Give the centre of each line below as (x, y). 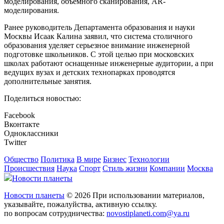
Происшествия (29, 168)
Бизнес (115, 159)
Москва (200, 168)
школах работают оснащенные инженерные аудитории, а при (109, 63)
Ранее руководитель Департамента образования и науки (99, 27)
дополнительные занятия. (48, 81)
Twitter (15, 142)
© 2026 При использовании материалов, (134, 195)
